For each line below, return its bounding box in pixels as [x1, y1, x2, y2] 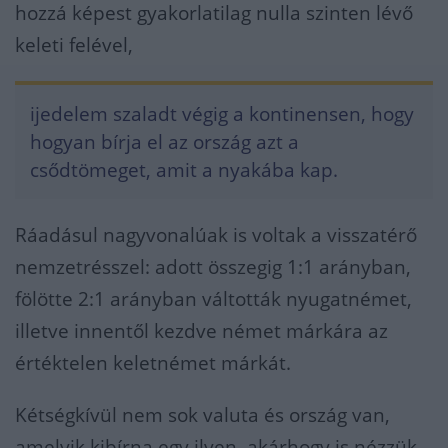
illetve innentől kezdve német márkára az [15, 318, 388, 345]
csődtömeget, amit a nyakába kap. [30, 157, 338, 184]
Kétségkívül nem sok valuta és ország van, [15, 402, 390, 429]
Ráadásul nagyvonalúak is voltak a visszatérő [15, 222, 417, 249]
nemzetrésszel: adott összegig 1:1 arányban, [15, 254, 411, 281]
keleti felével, [15, 32, 133, 59]
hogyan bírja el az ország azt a [30, 129, 299, 156]
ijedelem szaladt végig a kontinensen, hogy [30, 101, 414, 128]
